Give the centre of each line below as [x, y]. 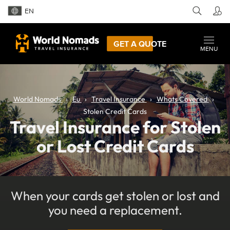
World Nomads [37, 99]
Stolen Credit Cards [115, 111]
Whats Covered [182, 99]
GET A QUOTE [140, 43]
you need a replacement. [115, 210]
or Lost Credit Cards [115, 146]
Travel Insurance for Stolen [115, 127]
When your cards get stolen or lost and [115, 195]
